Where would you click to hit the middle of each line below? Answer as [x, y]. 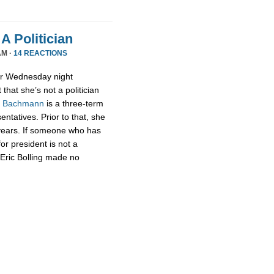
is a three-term [74, 103]
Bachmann [23, 103]
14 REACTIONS [40, 54]
